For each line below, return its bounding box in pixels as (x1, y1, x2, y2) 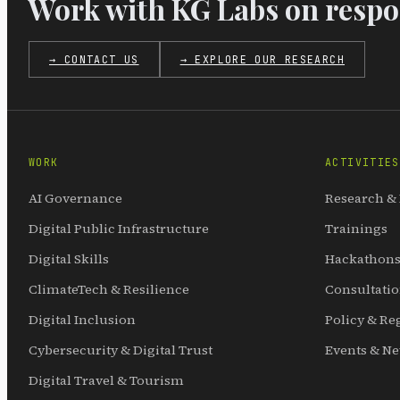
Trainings (325, 219, 387, 237)
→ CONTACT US (49, 53, 139, 67)
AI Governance (29, 188, 122, 207)
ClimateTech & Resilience (29, 279, 189, 298)
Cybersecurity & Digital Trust (29, 340, 212, 359)
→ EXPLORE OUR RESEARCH (179, 53, 346, 67)
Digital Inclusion (29, 310, 136, 329)
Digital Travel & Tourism (29, 371, 184, 389)
